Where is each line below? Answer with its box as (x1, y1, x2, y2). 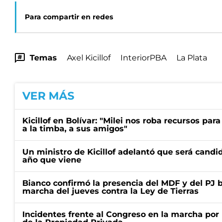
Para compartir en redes (25, 12, 113, 21)
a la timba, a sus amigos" (22, 124, 127, 133)
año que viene (22, 155, 81, 165)
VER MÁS (22, 89, 74, 103)
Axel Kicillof (67, 53, 111, 62)
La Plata (176, 53, 207, 62)
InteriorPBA (120, 53, 166, 62)
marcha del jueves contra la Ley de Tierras (22, 186, 199, 196)
